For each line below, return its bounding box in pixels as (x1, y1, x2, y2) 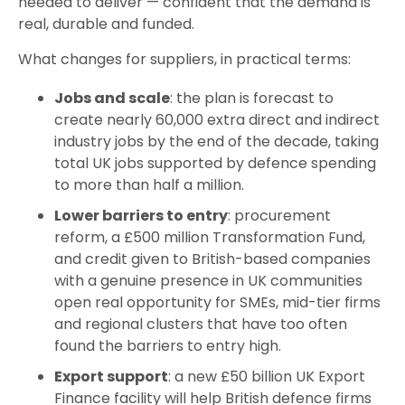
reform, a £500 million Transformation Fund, (54, 227, 365, 249)
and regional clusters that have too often (54, 314, 347, 335)
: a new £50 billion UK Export (168, 366, 365, 388)
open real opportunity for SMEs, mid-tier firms (54, 292, 381, 314)
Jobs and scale (54, 88, 170, 109)
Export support (54, 366, 168, 388)
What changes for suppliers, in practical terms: (18, 48, 351, 70)
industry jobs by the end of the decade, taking (54, 131, 379, 153)
